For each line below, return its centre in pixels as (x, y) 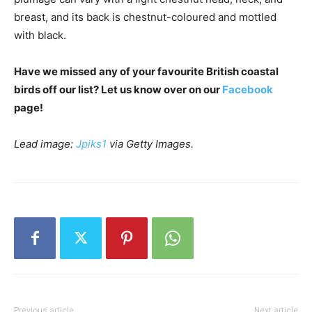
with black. (40, 36)
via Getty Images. (150, 144)
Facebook (248, 90)
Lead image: (45, 144)
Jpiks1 (91, 144)
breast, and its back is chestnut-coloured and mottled (145, 17)
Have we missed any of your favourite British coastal (146, 72)
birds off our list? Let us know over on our (118, 90)
